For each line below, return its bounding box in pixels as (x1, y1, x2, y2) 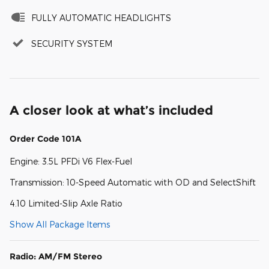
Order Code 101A (10, 133, 81, 144)
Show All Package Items (10, 219, 110, 229)
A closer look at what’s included (10, 102, 213, 118)
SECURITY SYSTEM (31, 38, 112, 49)
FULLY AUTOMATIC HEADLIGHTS (31, 12, 171, 23)
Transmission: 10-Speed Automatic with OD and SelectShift (10, 177, 256, 187)
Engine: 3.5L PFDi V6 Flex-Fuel (10, 156, 132, 166)
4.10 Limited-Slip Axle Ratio (10, 198, 122, 208)
